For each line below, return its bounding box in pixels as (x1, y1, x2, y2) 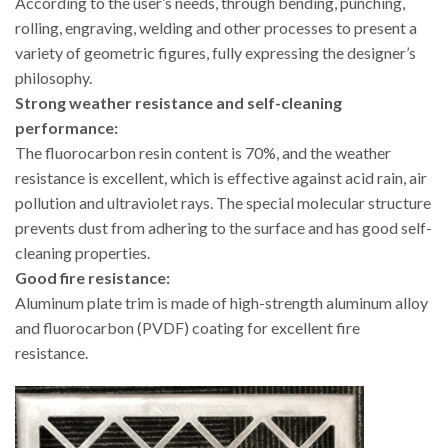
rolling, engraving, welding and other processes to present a (15, 18, 417, 38)
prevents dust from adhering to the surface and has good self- (15, 218, 432, 238)
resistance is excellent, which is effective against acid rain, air (15, 168, 427, 188)
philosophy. (15, 68, 92, 88)
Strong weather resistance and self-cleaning (15, 93, 342, 113)
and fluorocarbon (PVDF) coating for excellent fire (15, 318, 360, 338)
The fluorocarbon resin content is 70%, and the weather (15, 143, 391, 163)
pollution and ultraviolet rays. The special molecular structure (15, 193, 431, 213)
